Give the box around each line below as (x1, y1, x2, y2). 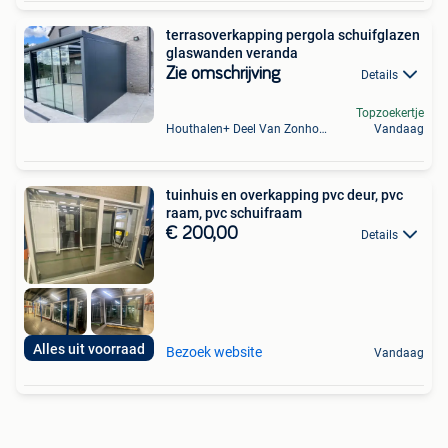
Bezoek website (166, 344, 262, 361)
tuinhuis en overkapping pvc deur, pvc (166, 187, 403, 204)
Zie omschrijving (166, 64, 280, 83)
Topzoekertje (356, 106, 424, 121)
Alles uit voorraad (33, 341, 145, 358)
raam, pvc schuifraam (166, 205, 302, 222)
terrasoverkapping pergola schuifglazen (166, 26, 420, 43)
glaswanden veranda (166, 44, 298, 61)
